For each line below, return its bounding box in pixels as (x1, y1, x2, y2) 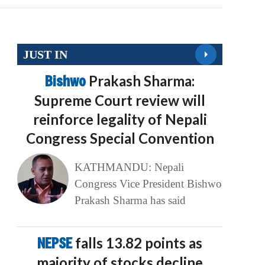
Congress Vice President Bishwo (74, 177, 222, 190)
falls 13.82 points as (75, 234, 203, 252)
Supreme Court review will (34, 92, 206, 109)
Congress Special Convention (25, 130, 214, 147)
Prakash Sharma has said (74, 194, 186, 207)
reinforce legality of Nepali (33, 111, 207, 128)
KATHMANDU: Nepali (74, 161, 184, 174)
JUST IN (23, 47, 68, 61)
